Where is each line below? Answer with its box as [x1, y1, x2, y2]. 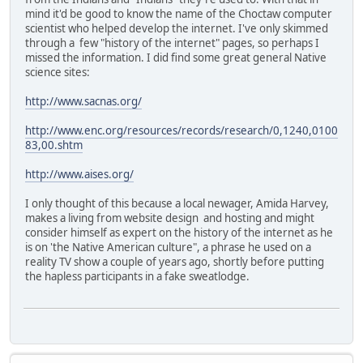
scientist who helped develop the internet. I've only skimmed [25, 21, 328, 36]
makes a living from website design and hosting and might [25, 211, 314, 226]
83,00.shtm [25, 138, 83, 153]
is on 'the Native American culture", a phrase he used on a [25, 240, 311, 255]
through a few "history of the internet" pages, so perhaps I [25, 36, 319, 51]
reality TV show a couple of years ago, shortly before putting [25, 254, 324, 270]
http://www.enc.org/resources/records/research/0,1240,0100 [25, 123, 338, 139]
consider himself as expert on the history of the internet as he [25, 225, 333, 241]
